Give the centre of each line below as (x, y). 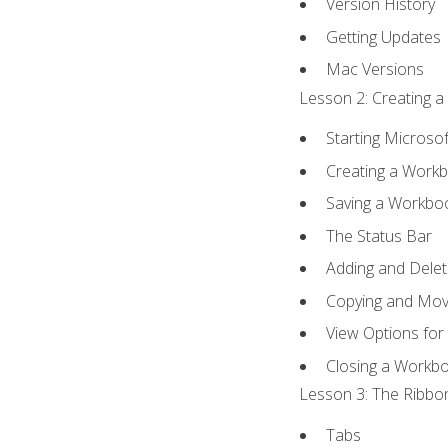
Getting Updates (384, 36)
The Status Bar (379, 235)
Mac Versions (375, 69)
